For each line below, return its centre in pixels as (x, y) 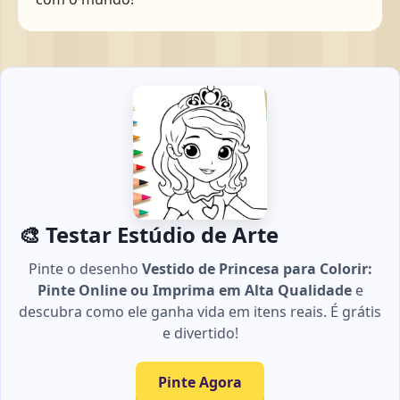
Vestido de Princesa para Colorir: (257, 268)
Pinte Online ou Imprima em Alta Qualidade (194, 290)
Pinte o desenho (85, 268)
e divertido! (200, 333)
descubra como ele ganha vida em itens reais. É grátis (200, 311)
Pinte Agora (200, 382)
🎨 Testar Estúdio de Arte (149, 234)
